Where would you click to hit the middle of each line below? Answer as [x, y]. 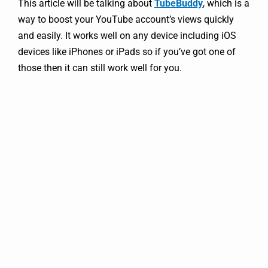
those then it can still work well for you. [100, 68]
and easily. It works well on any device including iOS [127, 36]
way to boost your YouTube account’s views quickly [126, 20]
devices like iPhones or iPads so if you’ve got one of [127, 52]
